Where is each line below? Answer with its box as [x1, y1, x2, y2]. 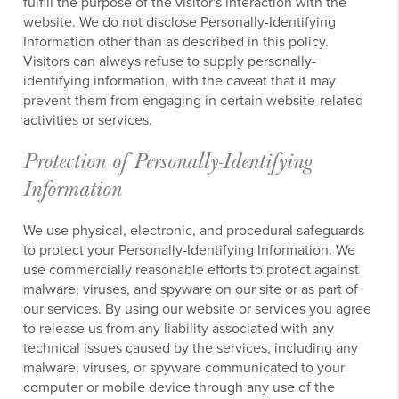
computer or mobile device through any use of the [23, 377, 336, 397]
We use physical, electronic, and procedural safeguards [23, 220, 365, 240]
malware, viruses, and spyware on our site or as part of [23, 279, 359, 299]
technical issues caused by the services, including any [23, 338, 359, 358]
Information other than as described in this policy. [23, 31, 330, 52]
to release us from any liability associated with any [23, 318, 335, 338]
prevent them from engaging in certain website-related [23, 90, 364, 110]
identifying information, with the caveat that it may [23, 70, 337, 91]
